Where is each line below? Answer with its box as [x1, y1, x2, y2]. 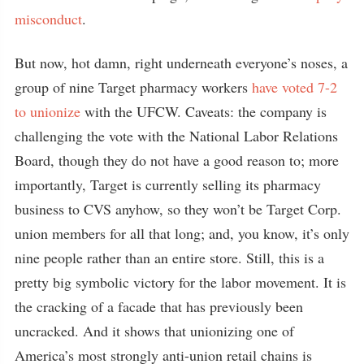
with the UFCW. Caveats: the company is [80, 102, 327, 122]
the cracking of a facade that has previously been [15, 297, 303, 317]
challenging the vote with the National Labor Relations [15, 126, 338, 146]
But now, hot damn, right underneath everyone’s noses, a [15, 53, 348, 73]
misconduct [15, 9, 82, 29]
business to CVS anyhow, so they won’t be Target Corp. [15, 199, 341, 219]
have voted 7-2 [252, 77, 337, 97]
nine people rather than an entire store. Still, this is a [15, 248, 324, 268]
